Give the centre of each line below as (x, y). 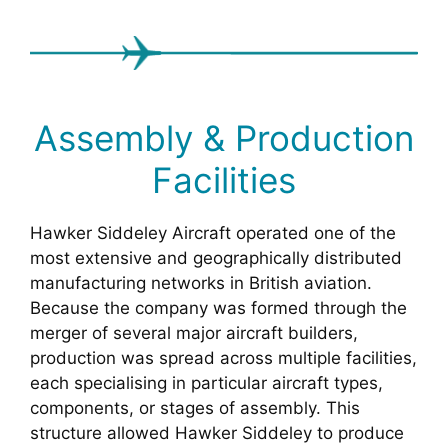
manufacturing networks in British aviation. (201, 283)
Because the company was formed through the (218, 308)
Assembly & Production (224, 138)
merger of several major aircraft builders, (194, 333)
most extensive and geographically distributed (216, 258)
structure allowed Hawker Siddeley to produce (217, 433)
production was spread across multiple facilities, (223, 358)
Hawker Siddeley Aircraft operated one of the (213, 233)
